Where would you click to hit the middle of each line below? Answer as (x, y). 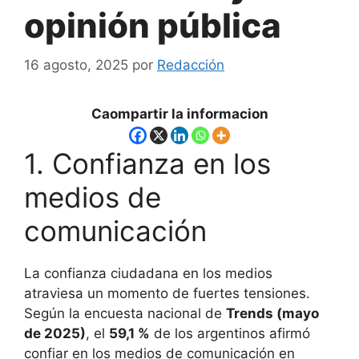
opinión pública (153, 26)
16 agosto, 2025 (76, 65)
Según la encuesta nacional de (125, 314)
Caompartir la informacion (179, 113)
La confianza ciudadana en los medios (148, 274)
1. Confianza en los (147, 164)
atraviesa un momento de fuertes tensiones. (167, 294)
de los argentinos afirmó (230, 334)
